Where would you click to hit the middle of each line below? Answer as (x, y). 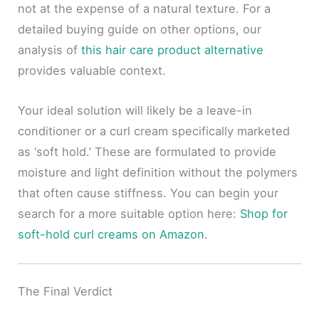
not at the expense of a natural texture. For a (145, 9)
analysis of (50, 50)
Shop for (264, 213)
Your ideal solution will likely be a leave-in (135, 110)
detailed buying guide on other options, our (140, 30)
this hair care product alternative (173, 50)
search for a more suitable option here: (129, 213)
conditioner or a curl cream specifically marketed (154, 131)
